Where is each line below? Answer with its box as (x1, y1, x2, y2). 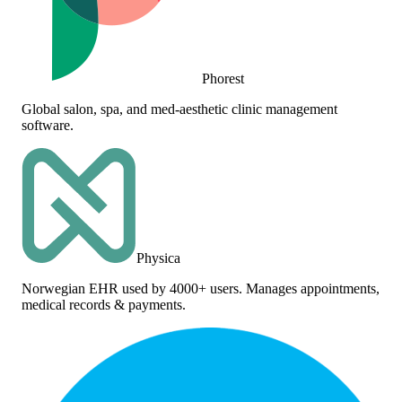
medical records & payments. (22, 296, 186, 312)
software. (22, 117, 74, 133)
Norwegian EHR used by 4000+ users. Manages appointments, (22, 280, 380, 296)
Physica (136, 249, 180, 266)
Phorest (202, 70, 244, 86)
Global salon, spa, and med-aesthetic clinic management (22, 100, 337, 117)
